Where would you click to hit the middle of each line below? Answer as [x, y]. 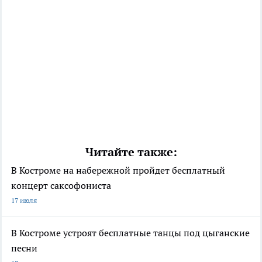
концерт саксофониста [61, 186]
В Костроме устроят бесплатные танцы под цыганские [130, 233]
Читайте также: [131, 152]
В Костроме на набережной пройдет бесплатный [118, 170]
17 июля [24, 201]
